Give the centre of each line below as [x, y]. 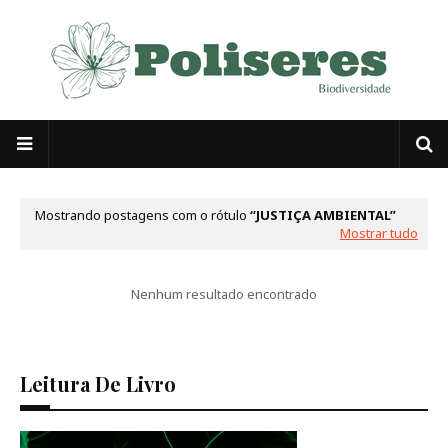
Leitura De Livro [98, 383]
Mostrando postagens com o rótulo [142, 215]
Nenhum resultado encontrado [224, 294]
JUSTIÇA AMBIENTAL [323, 215]
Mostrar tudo [379, 233]
